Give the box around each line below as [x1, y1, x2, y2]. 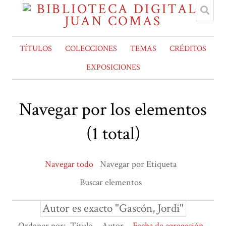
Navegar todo [45, 158, 93, 171]
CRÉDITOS [169, 43, 206, 54]
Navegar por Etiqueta [100, 158, 177, 171]
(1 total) [86, 122, 140, 146]
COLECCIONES [65, 43, 117, 54]
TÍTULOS [20, 43, 52, 54]
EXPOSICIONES [86, 62, 140, 73]
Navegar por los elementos [19, 98, 207, 122]
